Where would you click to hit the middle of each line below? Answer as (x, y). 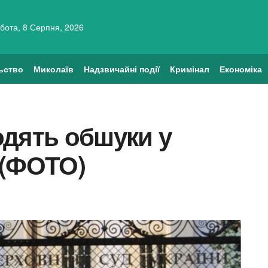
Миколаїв (54, 69)
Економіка (240, 69)
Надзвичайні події (121, 69)
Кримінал (189, 69)
